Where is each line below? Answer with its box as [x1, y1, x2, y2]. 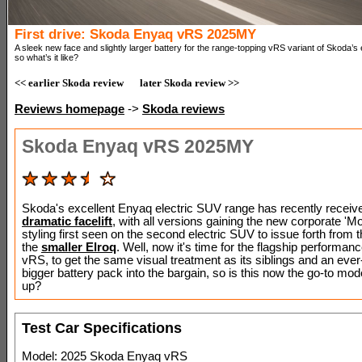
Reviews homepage [15, 103, 124, 116]
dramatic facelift [22, 215, 112, 228]
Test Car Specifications [22, 320, 182, 336]
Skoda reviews [142, 103, 225, 116]
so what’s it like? [15, 53, 78, 63]
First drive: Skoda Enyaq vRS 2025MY [15, 26, 256, 43]
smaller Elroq [41, 241, 116, 254]
